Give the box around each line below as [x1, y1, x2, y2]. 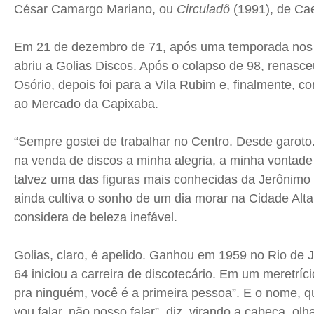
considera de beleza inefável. [14, 210, 184, 225]
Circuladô [177, 2, 233, 17]
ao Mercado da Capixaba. [14, 97, 162, 111]
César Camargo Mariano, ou [14, 2, 177, 17]
